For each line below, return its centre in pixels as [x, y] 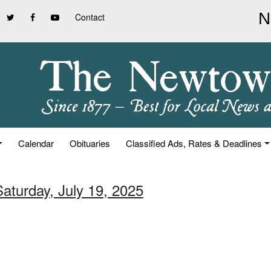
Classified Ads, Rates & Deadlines [194, 143]
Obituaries [90, 143]
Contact [90, 17]
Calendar [36, 143]
